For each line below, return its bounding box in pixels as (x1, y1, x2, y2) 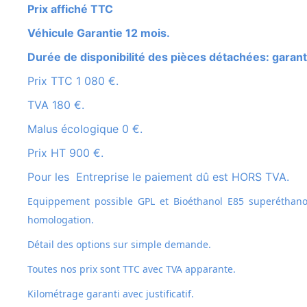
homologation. (27, 213, 94, 227)
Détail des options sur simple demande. (34, 238, 211, 251)
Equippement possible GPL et (33, 195, 173, 208)
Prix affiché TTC (34, 2, 113, 16)
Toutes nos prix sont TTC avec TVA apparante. (32, 262, 236, 276)
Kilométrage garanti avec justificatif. (34, 287, 194, 301)
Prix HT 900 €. (34, 146, 103, 160)
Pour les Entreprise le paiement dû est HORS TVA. (34, 170, 289, 184)
